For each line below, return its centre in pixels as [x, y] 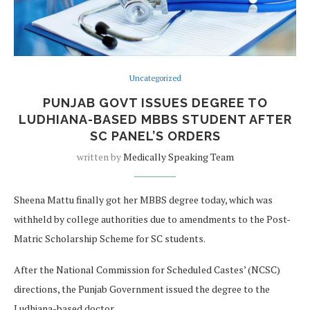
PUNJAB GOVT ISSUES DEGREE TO [155, 103]
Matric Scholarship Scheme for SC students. [110, 239]
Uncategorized [155, 79]
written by [100, 157]
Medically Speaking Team [178, 157]
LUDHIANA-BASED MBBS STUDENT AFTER [155, 120]
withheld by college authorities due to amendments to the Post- [152, 219]
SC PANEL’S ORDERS [155, 136]
